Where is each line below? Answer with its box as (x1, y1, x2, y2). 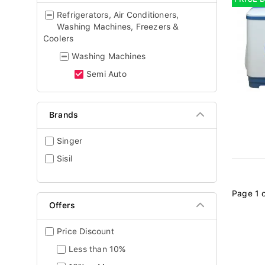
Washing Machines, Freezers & (57, 22, 179, 31)
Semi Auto (86, 69, 127, 79)
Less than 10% (69, 244, 126, 254)
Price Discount (57, 227, 114, 236)
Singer (57, 136, 83, 146)
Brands (49, 110, 79, 119)
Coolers (43, 34, 74, 43)
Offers (49, 201, 76, 210)
